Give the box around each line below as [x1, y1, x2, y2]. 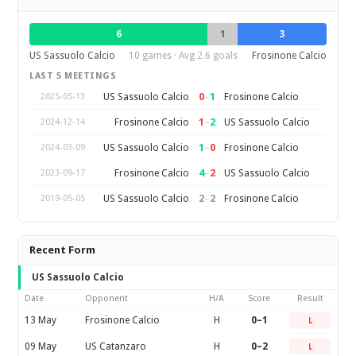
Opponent [85, 293, 129, 304]
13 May [25, 315, 57, 326]
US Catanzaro [85, 341, 147, 352]
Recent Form [29, 244, 96, 256]
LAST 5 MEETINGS [29, 71, 117, 81]
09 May [25, 341, 57, 352]
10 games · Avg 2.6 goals [129, 50, 238, 61]
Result [296, 293, 323, 304]
